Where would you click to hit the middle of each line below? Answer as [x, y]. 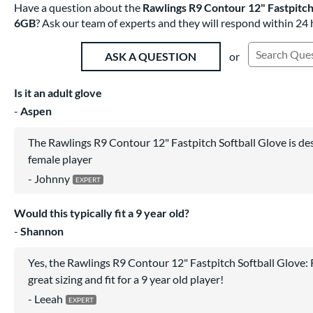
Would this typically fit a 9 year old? [102, 212]
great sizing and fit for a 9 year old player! [126, 279]
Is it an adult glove [58, 92]
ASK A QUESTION [151, 57]
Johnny [52, 178]
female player [60, 159]
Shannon [42, 231]
